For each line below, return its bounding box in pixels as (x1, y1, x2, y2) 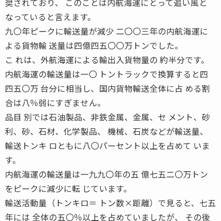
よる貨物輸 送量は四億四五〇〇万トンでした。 (5, 39, 183, 51)
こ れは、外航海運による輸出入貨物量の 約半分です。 (5, 53, 209, 66)
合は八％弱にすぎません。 (5, 96, 106, 109)
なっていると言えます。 (5, 10, 96, 23)
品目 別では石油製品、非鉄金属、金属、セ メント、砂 (5, 110, 210, 123)
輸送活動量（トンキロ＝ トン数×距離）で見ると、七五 (5, 196, 216, 209)
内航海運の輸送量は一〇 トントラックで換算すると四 (5, 68, 208, 80)
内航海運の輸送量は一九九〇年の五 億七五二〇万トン (5, 168, 208, 180)
